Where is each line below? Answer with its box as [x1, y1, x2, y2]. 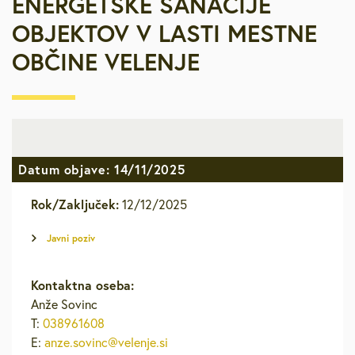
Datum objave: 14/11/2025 [18, 161, 185, 177]
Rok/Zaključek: [31, 196, 119, 212]
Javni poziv [47, 232, 95, 244]
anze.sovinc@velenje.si [44, 334, 168, 350]
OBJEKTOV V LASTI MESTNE [12, 17, 317, 48]
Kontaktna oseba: [31, 277, 134, 293]
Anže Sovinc [31, 296, 97, 312]
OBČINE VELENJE [12, 46, 200, 77]
